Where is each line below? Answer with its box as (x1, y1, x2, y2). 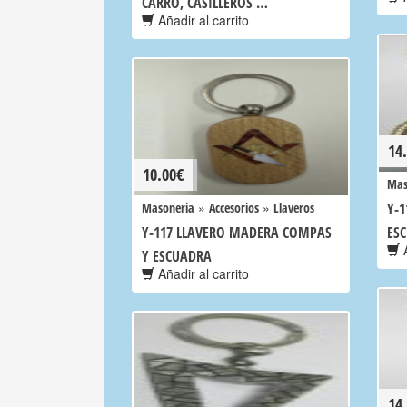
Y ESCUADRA (142, 246, 212, 266)
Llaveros (273, 199, 314, 216)
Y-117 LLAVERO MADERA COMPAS (142, 223, 332, 243)
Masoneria (142, 199, 194, 216)
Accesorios (209, 199, 259, 216)
